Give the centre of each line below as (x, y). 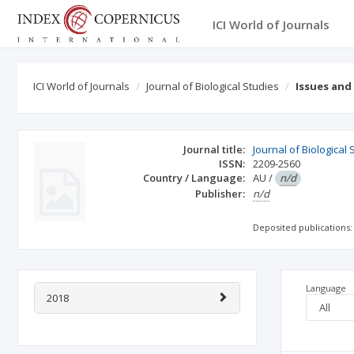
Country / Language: (194, 178)
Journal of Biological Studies (213, 86)
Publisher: (220, 194)
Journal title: (215, 149)
